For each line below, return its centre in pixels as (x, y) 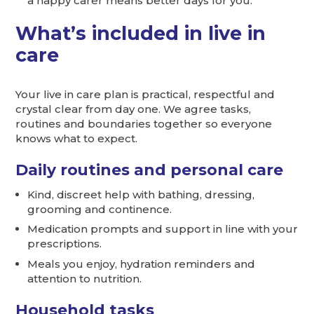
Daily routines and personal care (150, 169)
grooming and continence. (100, 209)
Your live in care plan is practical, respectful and (145, 94)
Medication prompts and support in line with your (163, 229)
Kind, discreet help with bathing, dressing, (141, 194)
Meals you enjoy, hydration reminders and (142, 264)
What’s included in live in (141, 34)
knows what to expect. (77, 138)
